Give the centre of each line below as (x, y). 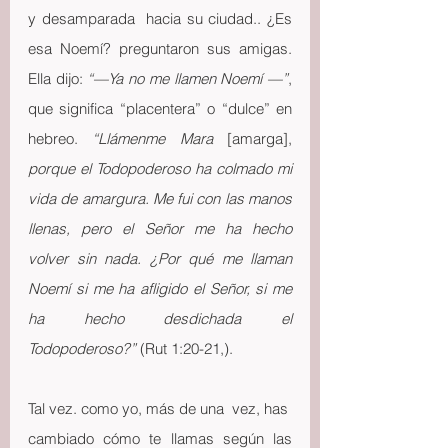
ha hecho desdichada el (160, 318)
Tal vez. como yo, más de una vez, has (160, 408)
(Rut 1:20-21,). (184, 348)
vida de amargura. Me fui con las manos (160, 198)
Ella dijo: (58, 78)
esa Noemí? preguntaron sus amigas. (160, 48)
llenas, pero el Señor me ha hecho (160, 228)
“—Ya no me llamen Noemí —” (188, 78)
